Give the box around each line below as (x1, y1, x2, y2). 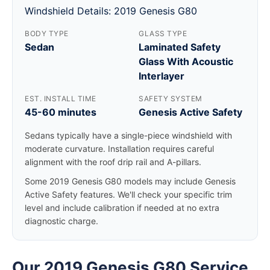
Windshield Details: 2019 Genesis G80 (25, 5, 197, 17)
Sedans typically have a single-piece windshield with (25, 130, 232, 140)
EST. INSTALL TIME (25, 94, 96, 103)
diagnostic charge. (25, 216, 98, 226)
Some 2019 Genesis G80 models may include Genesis (25, 176, 236, 186)
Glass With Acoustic (139, 55, 233, 67)
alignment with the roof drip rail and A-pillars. (25, 157, 201, 167)
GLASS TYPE (139, 29, 187, 38)
